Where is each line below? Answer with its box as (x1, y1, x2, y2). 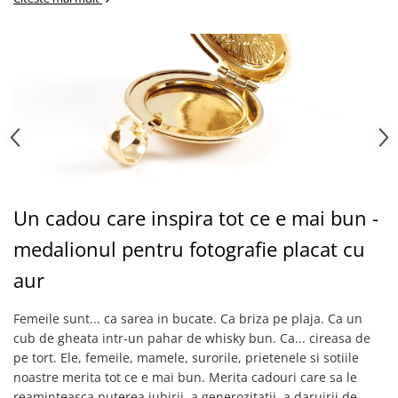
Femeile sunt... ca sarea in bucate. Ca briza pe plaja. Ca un (13, 310, 362, 327)
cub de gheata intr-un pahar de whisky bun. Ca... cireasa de (13, 330, 370, 346)
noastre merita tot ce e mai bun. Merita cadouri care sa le (13, 369, 357, 386)
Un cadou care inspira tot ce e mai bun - (13, 204, 378, 231)
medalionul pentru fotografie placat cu (13, 235, 365, 262)
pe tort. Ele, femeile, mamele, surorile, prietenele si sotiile (13, 349, 359, 366)
